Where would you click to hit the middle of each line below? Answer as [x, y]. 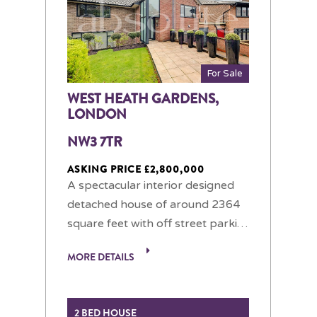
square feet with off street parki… [157, 223]
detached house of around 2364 [154, 204]
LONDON [97, 114]
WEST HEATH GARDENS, [143, 98]
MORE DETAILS [102, 257]
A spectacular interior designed [151, 185]
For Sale [225, 73]
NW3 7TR [95, 142]
